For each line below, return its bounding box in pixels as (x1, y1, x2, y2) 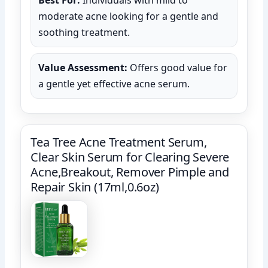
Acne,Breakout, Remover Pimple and (31, 163, 229, 180)
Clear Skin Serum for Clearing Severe (31, 148, 230, 165)
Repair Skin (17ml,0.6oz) (31, 178, 159, 195)
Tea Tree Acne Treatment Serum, (31, 133, 207, 150)
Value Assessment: (38, 60, 128, 74)
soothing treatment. (38, 25, 130, 39)
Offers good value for (127, 60, 228, 74)
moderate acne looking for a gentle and (38, 9, 219, 23)
